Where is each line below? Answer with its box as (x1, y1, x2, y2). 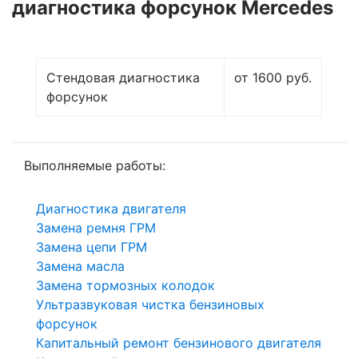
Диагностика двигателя (36, 200, 186, 217)
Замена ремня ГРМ (36, 219, 156, 236)
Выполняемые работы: (24, 157, 165, 173)
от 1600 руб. (234, 69, 312, 86)
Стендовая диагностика (46, 69, 200, 86)
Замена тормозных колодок (36, 276, 215, 293)
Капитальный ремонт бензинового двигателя (36, 334, 321, 351)
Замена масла (36, 257, 125, 274)
